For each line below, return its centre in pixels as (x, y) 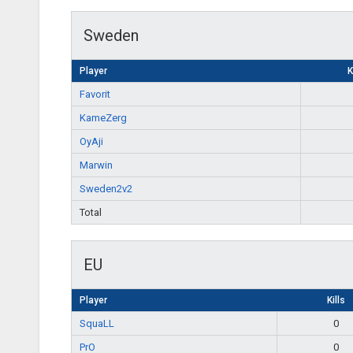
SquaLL (97, 324)
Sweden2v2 (106, 189)
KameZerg (103, 118)
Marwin (96, 165)
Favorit (95, 95)
